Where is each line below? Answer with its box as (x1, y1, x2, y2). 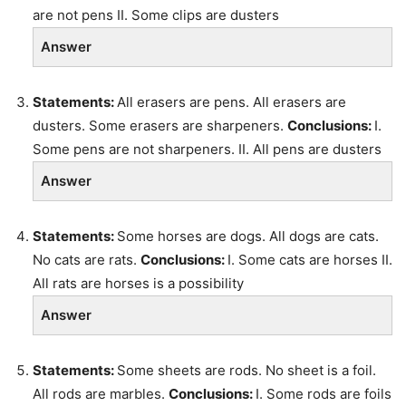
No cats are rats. (33, 251, 140, 269)
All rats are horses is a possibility (33, 275, 244, 293)
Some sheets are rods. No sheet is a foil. (117, 362, 376, 380)
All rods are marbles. (33, 385, 169, 403)
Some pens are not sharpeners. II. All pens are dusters (33, 140, 382, 159)
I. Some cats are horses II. (227, 251, 392, 269)
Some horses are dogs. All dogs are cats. (117, 227, 379, 246)
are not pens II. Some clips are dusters (33, 6, 279, 24)
